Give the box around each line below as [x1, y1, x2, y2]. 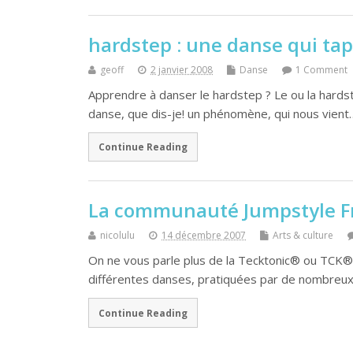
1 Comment [295, 62, 347, 76]
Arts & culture [273, 229, 333, 243]
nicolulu [100, 229, 135, 243]
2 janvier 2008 [150, 62, 213, 76]
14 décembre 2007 [162, 229, 246, 243]
